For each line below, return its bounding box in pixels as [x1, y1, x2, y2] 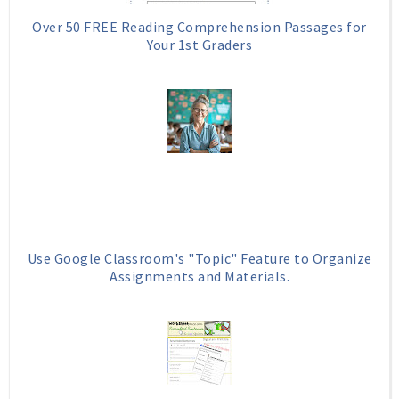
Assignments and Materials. [110, 266, 289, 285]
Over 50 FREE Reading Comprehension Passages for [32, 17, 367, 36]
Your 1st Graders [147, 35, 252, 53]
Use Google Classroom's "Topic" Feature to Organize [27, 248, 372, 267]
